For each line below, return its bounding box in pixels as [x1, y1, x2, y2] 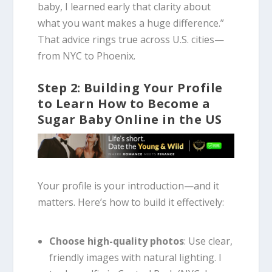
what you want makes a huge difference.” [38, 16, 225, 30]
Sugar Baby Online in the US [38, 110, 222, 127]
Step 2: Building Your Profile [38, 79, 223, 96]
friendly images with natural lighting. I [49, 250, 222, 264]
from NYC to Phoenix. [38, 49, 136, 63]
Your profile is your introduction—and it [38, 179, 220, 193]
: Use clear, [183, 234, 233, 248]
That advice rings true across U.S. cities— [38, 32, 225, 46]
